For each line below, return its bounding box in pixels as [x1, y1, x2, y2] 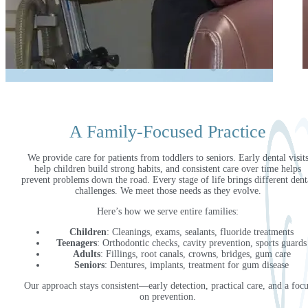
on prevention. [140, 291, 196, 302]
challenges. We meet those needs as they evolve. [74, 186, 261, 197]
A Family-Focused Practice [69, 122, 266, 142]
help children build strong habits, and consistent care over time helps [34, 164, 301, 175]
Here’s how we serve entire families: [97, 206, 239, 217]
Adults [72, 249, 100, 260]
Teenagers [56, 238, 97, 249]
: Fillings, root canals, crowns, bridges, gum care [100, 249, 291, 260]
